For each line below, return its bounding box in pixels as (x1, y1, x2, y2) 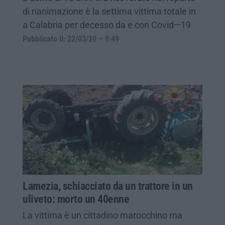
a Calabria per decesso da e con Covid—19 (23, 19, 191, 30)
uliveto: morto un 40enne (23, 192, 129, 205)
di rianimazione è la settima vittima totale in (23, 6, 196, 17)
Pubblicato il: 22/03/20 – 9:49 (23, 34, 119, 44)
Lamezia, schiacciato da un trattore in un (23, 179, 193, 192)
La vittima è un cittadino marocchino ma (23, 209, 182, 220)
